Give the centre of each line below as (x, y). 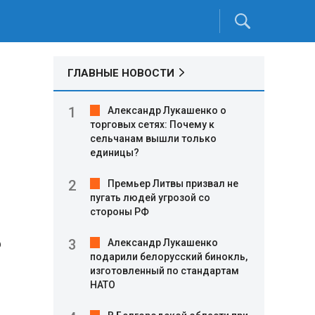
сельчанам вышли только (153, 139)
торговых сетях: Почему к (152, 124)
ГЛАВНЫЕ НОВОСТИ (121, 73)
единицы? (115, 153)
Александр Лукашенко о (167, 110)
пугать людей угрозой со (150, 198)
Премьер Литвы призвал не (173, 184)
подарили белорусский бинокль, (169, 257)
